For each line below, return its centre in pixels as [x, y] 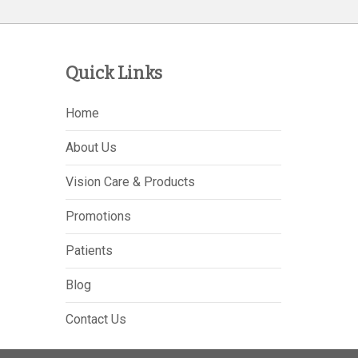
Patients [89, 251]
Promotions [98, 216]
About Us [91, 147]
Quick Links [113, 73]
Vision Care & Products [130, 182]
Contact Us [95, 319]
